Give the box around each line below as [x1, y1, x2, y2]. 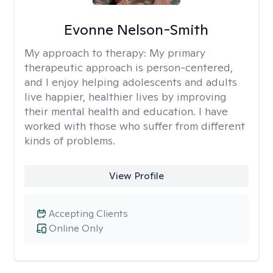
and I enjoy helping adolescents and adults [24, 75, 237, 89]
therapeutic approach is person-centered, [24, 60, 233, 74]
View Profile [108, 169, 164, 182]
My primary [149, 46, 205, 60]
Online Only [49, 222, 103, 235]
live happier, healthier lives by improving [24, 90, 227, 104]
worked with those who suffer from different [24, 119, 245, 133]
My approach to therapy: [24, 46, 149, 60]
